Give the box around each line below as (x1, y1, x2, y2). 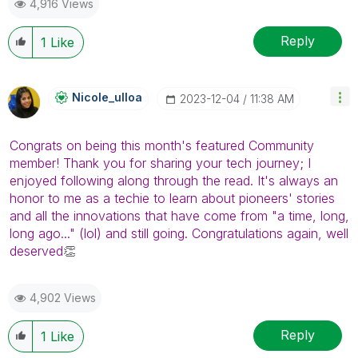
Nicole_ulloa (72, 89, 142, 104)
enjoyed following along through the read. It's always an (10, 172, 338, 189)
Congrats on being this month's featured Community (10, 137, 314, 153)
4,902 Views (30, 290, 96, 304)
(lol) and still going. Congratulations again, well (75, 225, 348, 241)
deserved (10, 242, 63, 259)
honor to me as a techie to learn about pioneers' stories (10, 189, 335, 206)
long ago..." (10, 225, 75, 241)
